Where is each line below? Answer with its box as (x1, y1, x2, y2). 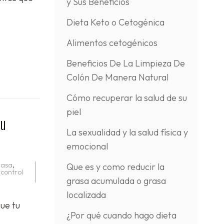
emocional (66, 140, 108, 152)
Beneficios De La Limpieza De (66, 57, 185, 69)
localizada (66, 189, 106, 200)
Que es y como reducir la (66, 161, 164, 172)
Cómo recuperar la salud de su (66, 92, 187, 103)
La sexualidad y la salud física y (66, 126, 188, 138)
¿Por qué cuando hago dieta (66, 209, 176, 221)
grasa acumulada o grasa (66, 175, 166, 186)
